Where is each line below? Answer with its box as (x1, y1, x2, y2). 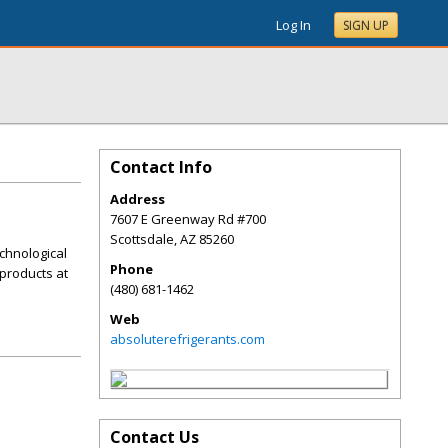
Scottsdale (110, 230, 174, 248)
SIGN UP (343, 17, 389, 34)
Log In (276, 16, 311, 34)
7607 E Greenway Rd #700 (110, 210, 266, 228)
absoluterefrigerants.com (110, 330, 265, 348)
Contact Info (110, 156, 212, 178)
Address (110, 190, 165, 208)
